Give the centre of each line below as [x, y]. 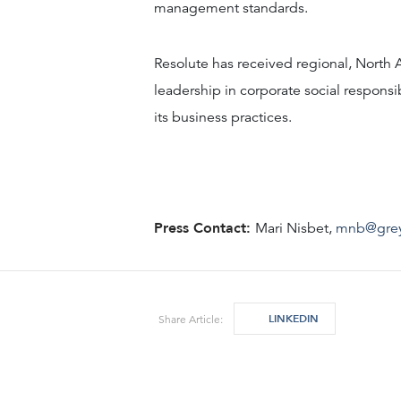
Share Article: [191, 319]
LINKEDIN [294, 318]
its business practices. [223, 117]
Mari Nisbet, [295, 229]
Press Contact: [205, 229]
